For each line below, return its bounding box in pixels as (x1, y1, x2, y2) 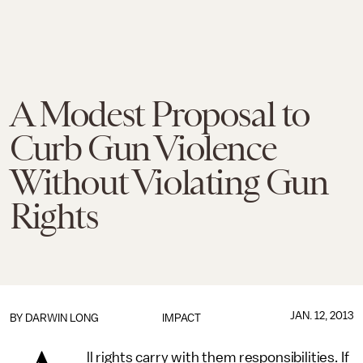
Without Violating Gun (10, 162, 328, 203)
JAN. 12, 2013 (289, 310, 353, 322)
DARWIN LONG (25, 312, 99, 324)
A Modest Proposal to (10, 94, 310, 135)
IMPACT (161, 312, 201, 324)
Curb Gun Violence (10, 128, 276, 169)
